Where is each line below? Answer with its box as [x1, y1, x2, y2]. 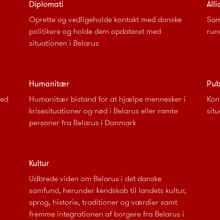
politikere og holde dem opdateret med [28, 25, 161, 37]
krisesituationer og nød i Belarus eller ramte [28, 105, 178, 116]
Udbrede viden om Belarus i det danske [28, 172, 162, 184]
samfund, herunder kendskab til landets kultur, [28, 184, 186, 196]
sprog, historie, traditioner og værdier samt [28, 196, 177, 208]
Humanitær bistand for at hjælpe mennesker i [28, 93, 186, 105]
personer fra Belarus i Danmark [28, 116, 136, 128]
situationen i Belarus [28, 37, 99, 49]
